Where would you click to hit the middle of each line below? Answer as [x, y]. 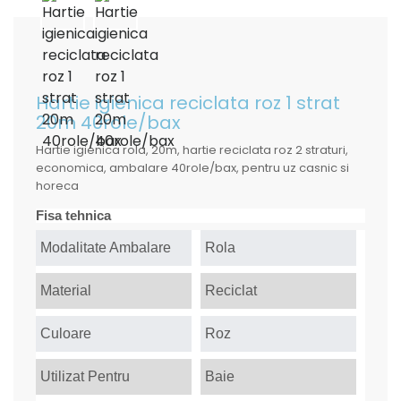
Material [66, 290]
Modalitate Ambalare [106, 247]
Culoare [66, 333]
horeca [57, 186]
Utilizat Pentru [85, 376]
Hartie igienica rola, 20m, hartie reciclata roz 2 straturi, [192, 150]
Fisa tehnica [73, 215]
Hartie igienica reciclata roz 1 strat [188, 103]
